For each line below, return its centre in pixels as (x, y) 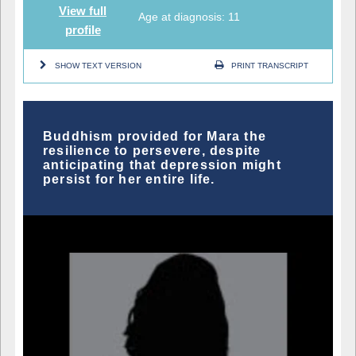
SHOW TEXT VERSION (98, 65)
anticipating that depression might (162, 164)
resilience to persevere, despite (152, 150)
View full (83, 10)
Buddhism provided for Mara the (155, 136)
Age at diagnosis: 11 (189, 16)
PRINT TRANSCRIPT (270, 65)
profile (83, 29)
